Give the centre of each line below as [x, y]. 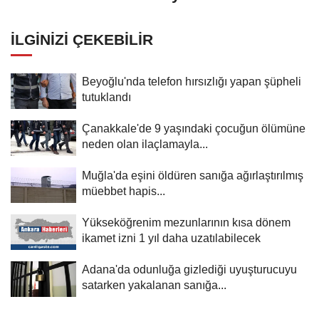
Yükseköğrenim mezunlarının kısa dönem [186, 222]
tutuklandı [106, 96]
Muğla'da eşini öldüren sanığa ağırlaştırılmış [193, 175]
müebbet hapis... [124, 190]
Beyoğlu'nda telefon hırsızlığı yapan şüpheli [192, 81]
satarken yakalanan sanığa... [154, 284]
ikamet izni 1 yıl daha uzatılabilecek [171, 237]
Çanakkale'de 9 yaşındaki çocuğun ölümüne [194, 128]
